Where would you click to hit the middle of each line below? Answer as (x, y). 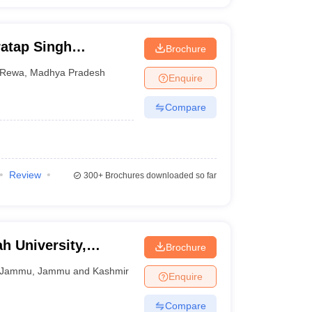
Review (25, 175)
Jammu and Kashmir (84, 271)
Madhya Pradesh (68, 72)
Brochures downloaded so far (159, 175)
